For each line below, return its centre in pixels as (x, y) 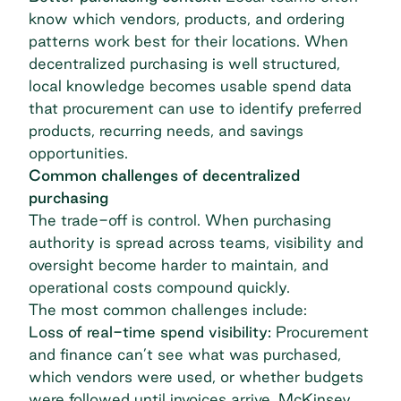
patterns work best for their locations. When (188, 41)
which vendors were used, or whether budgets (196, 377)
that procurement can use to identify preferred (195, 108)
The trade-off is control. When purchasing (180, 220)
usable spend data (286, 86)
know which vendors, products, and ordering (187, 19)
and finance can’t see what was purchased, (185, 354)
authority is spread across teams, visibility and (196, 243)
